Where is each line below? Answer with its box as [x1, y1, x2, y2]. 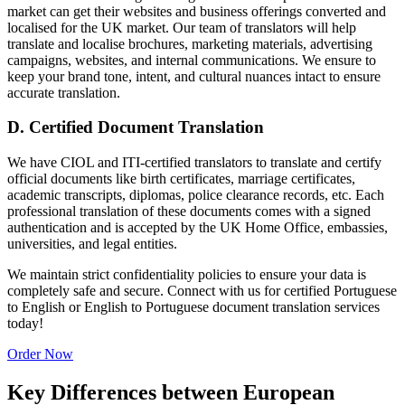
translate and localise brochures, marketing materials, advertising [7, 35, 372, 52]
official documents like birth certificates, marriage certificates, [7, 171, 355, 187]
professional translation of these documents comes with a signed [7, 203, 371, 220]
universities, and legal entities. [7, 236, 181, 252]
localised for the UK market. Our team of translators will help [7, 19, 356, 35]
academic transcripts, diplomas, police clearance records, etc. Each [7, 187, 384, 203]
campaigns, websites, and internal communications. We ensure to [7, 52, 376, 68]
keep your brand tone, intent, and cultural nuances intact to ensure [7, 68, 381, 84]
